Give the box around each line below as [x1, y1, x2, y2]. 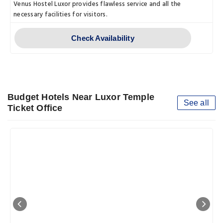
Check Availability [71, 34, 134, 43]
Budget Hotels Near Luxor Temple [7, 92, 155, 103]
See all [183, 99, 209, 108]
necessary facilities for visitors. [13, 9, 108, 20]
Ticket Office [7, 103, 63, 113]
